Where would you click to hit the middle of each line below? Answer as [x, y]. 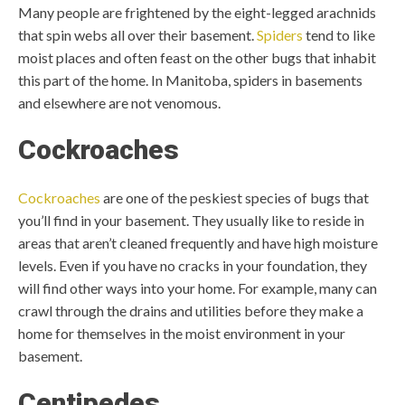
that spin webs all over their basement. [137, 35]
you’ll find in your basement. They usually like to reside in [191, 220]
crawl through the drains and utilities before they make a [191, 311]
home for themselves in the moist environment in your [182, 333]
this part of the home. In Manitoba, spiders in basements [190, 80]
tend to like [339, 35]
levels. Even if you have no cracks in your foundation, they [193, 265]
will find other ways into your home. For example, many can [198, 288]
